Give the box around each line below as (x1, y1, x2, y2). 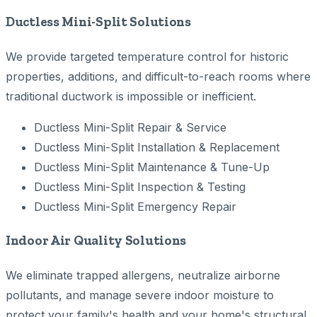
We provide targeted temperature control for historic (6, 49, 289, 64)
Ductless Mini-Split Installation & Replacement (34, 139, 279, 154)
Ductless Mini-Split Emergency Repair (34, 199, 236, 214)
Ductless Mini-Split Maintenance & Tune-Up (34, 159, 270, 174)
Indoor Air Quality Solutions (6, 232, 187, 249)
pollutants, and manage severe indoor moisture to (6, 288, 274, 302)
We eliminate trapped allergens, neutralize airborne (6, 268, 280, 282)
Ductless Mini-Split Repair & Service (34, 120, 226, 134)
